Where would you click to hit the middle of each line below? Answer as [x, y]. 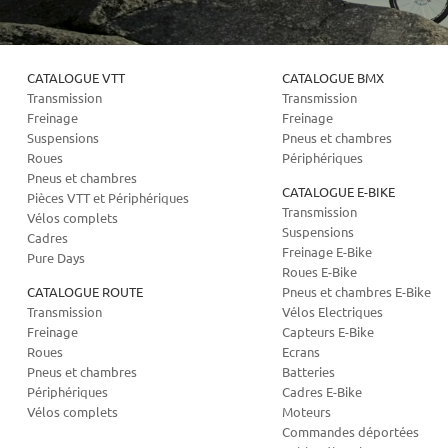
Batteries [309, 371]
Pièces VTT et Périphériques [107, 197]
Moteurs [307, 411]
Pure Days [55, 257]
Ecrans [301, 351]
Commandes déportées [351, 431]
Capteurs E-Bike [328, 331]
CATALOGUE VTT [75, 77]
